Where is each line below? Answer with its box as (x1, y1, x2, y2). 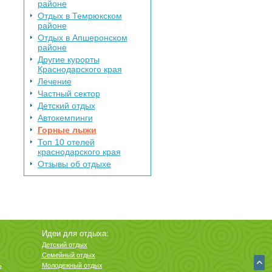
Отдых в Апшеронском (37, 32, 127, 42)
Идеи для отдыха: (41, 228, 109, 238)
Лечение (37, 76, 72, 86)
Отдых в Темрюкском (37, 10, 122, 21)
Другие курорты (37, 54, 100, 64)
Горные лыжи (37, 124, 97, 135)
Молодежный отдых (41, 261, 103, 269)
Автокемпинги (37, 112, 93, 123)
